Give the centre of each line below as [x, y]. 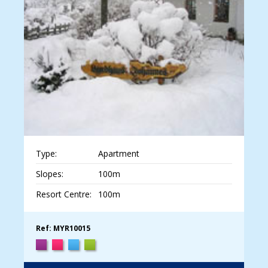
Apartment [118, 154]
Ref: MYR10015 [63, 229]
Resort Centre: [64, 194]
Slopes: [50, 174]
